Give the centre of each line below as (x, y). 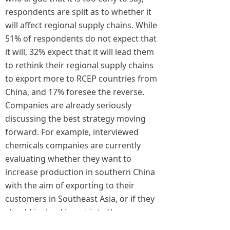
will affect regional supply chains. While (81, 25)
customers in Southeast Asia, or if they (80, 198)
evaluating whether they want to (68, 158)
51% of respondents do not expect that (81, 38)
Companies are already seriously (68, 105)
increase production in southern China (80, 172)
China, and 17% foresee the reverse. (75, 92)
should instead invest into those (67, 212)
